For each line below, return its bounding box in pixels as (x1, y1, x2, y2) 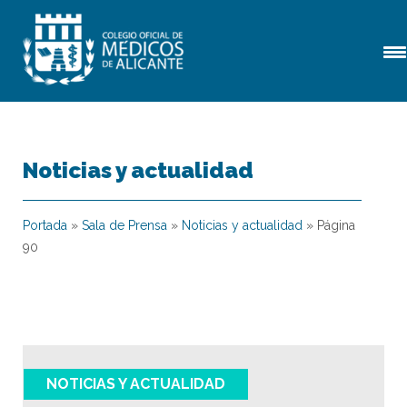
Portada (23, 218, 67, 233)
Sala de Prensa (82, 218, 167, 233)
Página (317, 218, 355, 233)
